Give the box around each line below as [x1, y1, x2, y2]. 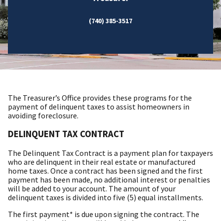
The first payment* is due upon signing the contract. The [8, 209, 199, 220]
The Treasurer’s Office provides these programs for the [8, 92, 192, 103]
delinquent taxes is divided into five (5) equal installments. [8, 192, 205, 203]
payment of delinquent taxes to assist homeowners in [8, 101, 189, 111]
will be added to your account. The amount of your [8, 184, 176, 194]
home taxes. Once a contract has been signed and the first [8, 166, 203, 176]
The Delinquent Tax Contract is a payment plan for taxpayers [8, 148, 213, 158]
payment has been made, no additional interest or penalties [8, 175, 210, 185]
